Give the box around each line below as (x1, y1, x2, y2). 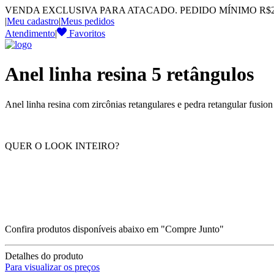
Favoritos (67, 28, 105, 39)
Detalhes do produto (5, 250, 83, 261)
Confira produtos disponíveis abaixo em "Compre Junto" (5, 223, 224, 234)
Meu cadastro (7, 16, 59, 26)
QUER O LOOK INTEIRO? (5, 140, 119, 151)
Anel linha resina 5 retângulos (5, 63, 254, 86)
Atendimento (5, 28, 55, 39)
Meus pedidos (61, 16, 114, 26)
